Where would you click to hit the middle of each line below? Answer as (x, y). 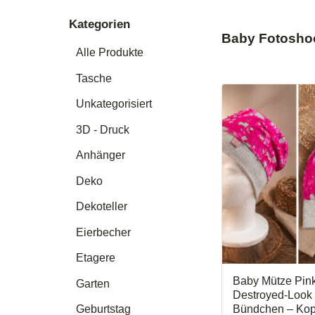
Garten (93, 283)
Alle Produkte (110, 53)
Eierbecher (104, 232)
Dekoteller (102, 207)
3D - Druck (103, 129)
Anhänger (101, 155)
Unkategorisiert (114, 104)
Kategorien (99, 24)
